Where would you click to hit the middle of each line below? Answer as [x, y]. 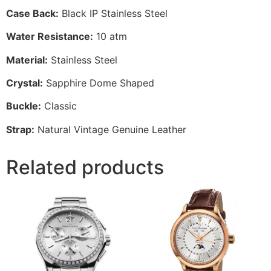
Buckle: [24, 106]
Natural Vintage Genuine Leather [110, 129]
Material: [27, 60]
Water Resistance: [50, 37]
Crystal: [24, 83]
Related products [85, 167]
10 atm [110, 37]
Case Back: [32, 13]
